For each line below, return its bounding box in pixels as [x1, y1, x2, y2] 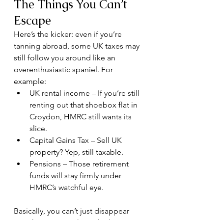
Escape [14, 13, 51, 28]
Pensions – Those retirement [29, 159, 131, 168]
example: [14, 77, 46, 86]
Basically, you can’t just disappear [14, 206, 131, 216]
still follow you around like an [14, 53, 117, 62]
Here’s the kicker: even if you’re [14, 29, 124, 39]
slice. [29, 124, 47, 133]
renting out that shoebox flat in [29, 100, 139, 110]
